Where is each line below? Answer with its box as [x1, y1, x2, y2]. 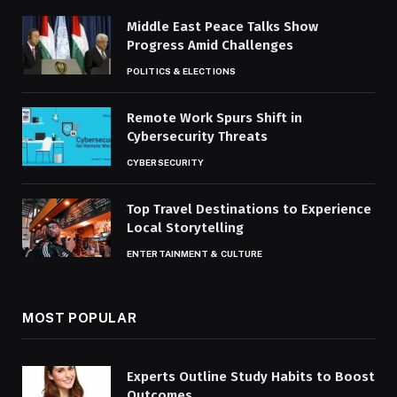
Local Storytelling [127, 219, 244, 236]
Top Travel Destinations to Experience [127, 200, 371, 217]
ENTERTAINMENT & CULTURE [127, 247, 263, 259]
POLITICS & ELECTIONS [127, 65, 236, 76]
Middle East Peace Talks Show [127, 18, 318, 35]
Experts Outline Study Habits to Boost [127, 368, 375, 385]
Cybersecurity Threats [127, 128, 268, 144]
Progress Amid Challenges [127, 36, 293, 53]
